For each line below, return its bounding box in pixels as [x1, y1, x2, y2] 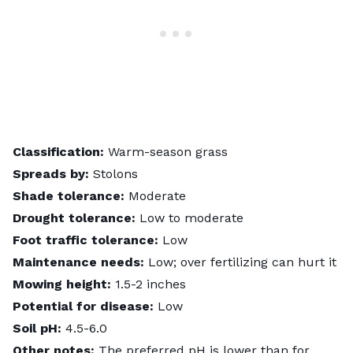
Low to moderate [136, 210, 243, 225]
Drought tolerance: [13, 210, 136, 225]
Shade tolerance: [13, 188, 124, 203]
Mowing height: [13, 276, 111, 292]
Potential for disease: [13, 298, 158, 314]
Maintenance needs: [13, 254, 148, 269]
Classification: [13, 143, 104, 159]
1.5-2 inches [111, 276, 186, 292]
